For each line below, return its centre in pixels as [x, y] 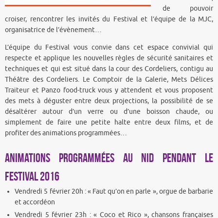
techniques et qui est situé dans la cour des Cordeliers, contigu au [109, 69]
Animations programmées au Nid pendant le [109, 157]
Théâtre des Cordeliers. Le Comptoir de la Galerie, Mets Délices [109, 79]
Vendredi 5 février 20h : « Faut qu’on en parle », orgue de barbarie [114, 191]
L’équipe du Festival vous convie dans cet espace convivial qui [109, 47]
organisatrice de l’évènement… [53, 30]
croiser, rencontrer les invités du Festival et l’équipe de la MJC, [109, 19]
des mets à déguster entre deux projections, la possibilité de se [109, 101]
